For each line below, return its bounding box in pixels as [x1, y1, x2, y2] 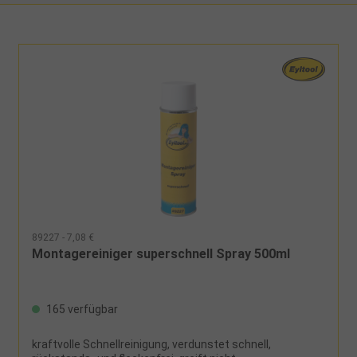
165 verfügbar [44, 302, 119, 316]
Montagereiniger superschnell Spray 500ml [32, 245, 291, 261]
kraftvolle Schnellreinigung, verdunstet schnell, [32, 337, 272, 351]
